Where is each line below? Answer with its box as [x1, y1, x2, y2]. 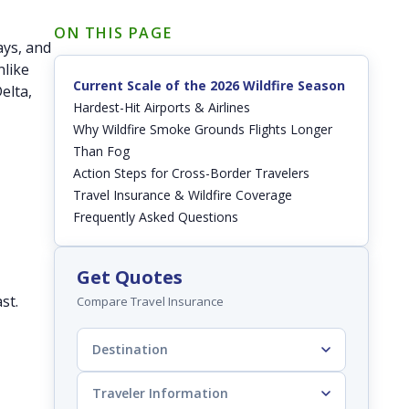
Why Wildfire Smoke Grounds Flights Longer [73, 120, 332, 138]
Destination [92, 340, 168, 358]
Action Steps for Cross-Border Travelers [73, 163, 309, 182]
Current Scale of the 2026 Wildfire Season [73, 76, 345, 94]
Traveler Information [92, 383, 228, 402]
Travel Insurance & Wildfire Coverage [73, 185, 292, 204]
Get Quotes [77, 264, 183, 289]
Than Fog [73, 142, 130, 160]
